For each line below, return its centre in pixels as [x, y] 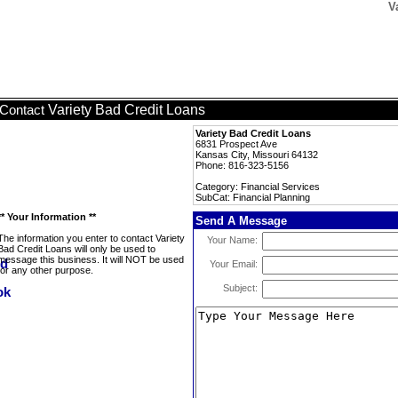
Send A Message [241, 221]
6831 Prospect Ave [236, 144]
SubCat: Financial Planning [253, 197]
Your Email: [234, 264]
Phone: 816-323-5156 [242, 165]
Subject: [240, 288]
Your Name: [232, 240]
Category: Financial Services [258, 187]
